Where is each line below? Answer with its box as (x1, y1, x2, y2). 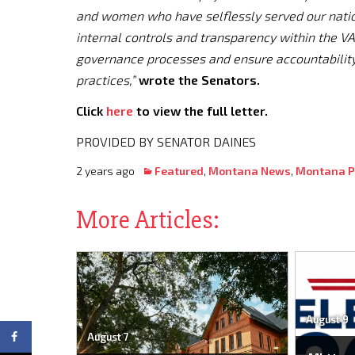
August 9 (305, 313, 349, 326)
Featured (155, 164, 204, 177)
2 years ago (76, 164, 142, 177)
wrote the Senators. (139, 72, 260, 87)
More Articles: (76, 204, 219, 235)
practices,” (76, 72, 139, 87)
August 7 (86, 330, 129, 344)
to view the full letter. (133, 103, 268, 118)
